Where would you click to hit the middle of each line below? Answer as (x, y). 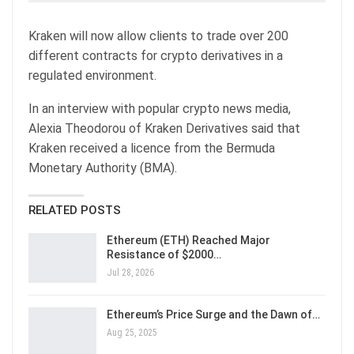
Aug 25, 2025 (132, 333)
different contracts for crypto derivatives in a (156, 55)
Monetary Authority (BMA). (103, 168)
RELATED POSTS (75, 210)
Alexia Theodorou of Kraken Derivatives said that (164, 128)
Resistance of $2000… (164, 254)
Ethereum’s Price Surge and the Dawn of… (213, 315)
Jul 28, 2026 (130, 272)
